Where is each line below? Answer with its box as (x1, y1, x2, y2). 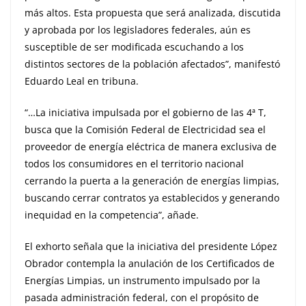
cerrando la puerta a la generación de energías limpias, (25, 173, 279, 187)
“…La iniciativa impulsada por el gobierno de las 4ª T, (25, 105, 266, 119)
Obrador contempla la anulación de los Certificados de (25, 256, 275, 270)
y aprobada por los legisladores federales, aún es (25, 23, 251, 36)
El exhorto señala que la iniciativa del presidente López (25, 239, 277, 253)
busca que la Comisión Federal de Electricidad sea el (25, 122, 266, 136)
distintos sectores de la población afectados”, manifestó (25, 57, 280, 70)
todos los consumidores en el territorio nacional (25, 156, 244, 170)
